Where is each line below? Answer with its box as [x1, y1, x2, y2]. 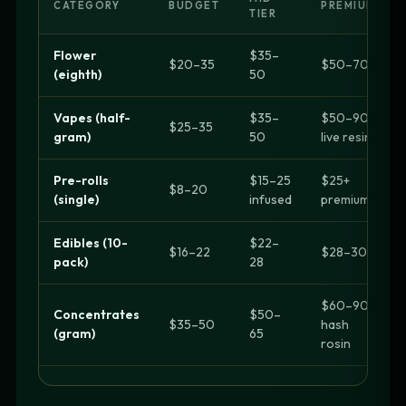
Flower [53, 47, 96, 64]
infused [249, 191, 292, 208]
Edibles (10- [53, 235, 128, 252]
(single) [53, 191, 99, 208]
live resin [321, 129, 372, 146]
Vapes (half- [53, 110, 130, 127]
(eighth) [53, 66, 101, 83]
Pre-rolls [53, 172, 109, 189]
